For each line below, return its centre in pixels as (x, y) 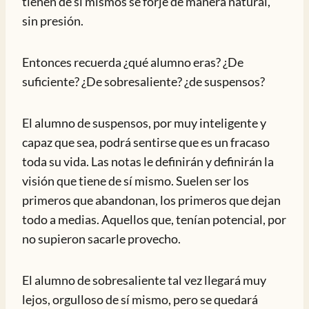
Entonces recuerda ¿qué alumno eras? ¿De (133, 62)
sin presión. (53, 21)
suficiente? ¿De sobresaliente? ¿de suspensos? (143, 81)
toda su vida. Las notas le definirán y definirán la (148, 161)
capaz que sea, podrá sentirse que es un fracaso (146, 142)
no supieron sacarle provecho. (101, 239)
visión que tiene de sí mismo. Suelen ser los (136, 181)
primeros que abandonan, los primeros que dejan (151, 200)
